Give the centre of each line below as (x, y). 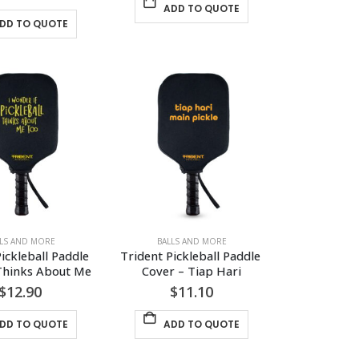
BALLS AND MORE (192, 242)
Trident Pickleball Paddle (192, 256)
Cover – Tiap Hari (192, 271)
